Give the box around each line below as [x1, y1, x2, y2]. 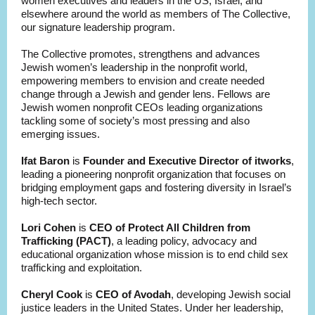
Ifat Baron [21, 155, 70, 167]
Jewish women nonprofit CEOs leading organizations [21, 101, 263, 113]
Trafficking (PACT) [21, 235, 111, 247]
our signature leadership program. [21, 21, 178, 33]
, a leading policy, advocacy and [111, 235, 257, 247]
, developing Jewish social [171, 288, 290, 300]
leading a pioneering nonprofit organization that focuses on [21, 168, 285, 180]
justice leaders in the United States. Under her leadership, [21, 302, 283, 314]
